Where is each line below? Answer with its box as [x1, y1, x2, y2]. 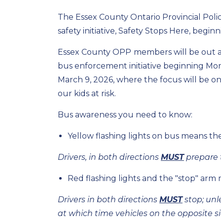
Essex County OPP [58, 47, 131, 57]
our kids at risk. [58, 89, 116, 98]
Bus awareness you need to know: [58, 110, 192, 119]
